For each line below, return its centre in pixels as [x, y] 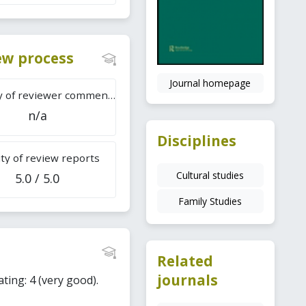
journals [187, 280]
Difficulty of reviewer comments [111, 95]
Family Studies [210, 201]
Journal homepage [210, 83]
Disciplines [196, 141]
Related [185, 261]
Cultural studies [210, 176]
